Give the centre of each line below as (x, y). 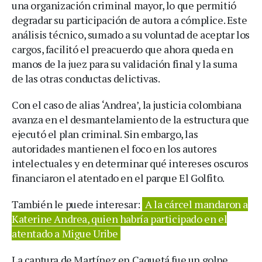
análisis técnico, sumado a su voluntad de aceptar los (131, 34)
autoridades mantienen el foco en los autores (114, 148)
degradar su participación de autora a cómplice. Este (130, 20)
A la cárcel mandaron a (196, 204)
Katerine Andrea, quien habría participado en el (120, 218)
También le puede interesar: (77, 204)
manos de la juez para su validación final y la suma (125, 63)
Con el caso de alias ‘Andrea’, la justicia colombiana (127, 104)
